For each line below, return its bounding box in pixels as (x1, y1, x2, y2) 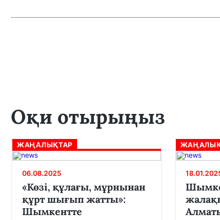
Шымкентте (22, 205, 82, 218)
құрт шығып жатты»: (22, 193, 126, 206)
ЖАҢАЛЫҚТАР (17, 140, 73, 149)
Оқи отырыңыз (11, 104, 165, 130)
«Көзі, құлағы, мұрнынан (22, 181, 145, 193)
